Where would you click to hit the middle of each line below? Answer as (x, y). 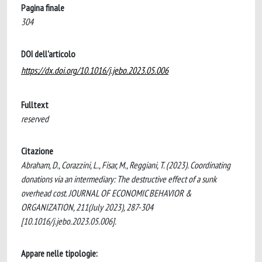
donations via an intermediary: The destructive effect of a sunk (119, 179)
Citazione (37, 151)
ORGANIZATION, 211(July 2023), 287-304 (87, 207)
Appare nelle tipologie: (59, 253)
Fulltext (35, 105)
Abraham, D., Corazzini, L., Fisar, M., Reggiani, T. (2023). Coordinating (126, 165)
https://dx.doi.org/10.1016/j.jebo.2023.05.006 (95, 70)
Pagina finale (43, 8)
